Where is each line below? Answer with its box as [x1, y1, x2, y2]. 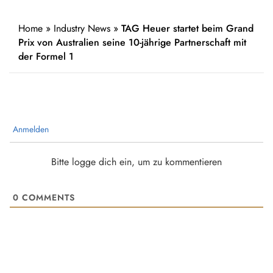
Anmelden [10, 123, 49, 136]
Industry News [54, 21, 110, 36]
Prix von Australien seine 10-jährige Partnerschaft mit [18, 35, 246, 50]
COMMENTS [19, 191, 75, 204]
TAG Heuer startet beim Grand [121, 21, 253, 36]
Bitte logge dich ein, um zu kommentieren [51, 155, 222, 169]
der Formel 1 [18, 49, 74, 64]
